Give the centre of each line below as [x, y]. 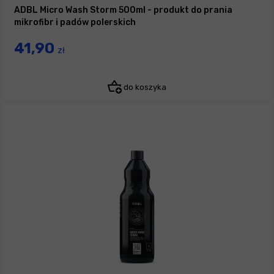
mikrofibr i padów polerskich [75, 23]
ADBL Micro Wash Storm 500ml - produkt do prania [123, 10]
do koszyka [144, 87]
